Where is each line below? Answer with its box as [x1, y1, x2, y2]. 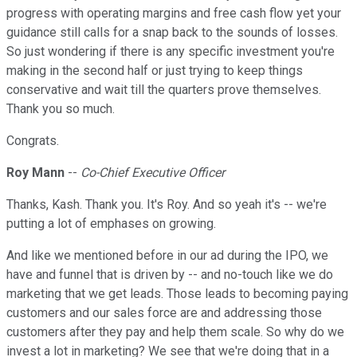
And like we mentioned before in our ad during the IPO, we [6, 248, 328, 264]
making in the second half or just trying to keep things [6, 63, 303, 79]
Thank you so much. [6, 101, 115, 117]
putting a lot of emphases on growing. [6, 216, 216, 232]
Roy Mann [6, 165, 65, 181]
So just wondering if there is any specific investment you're [6, 44, 335, 60]
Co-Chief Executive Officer [80, 165, 225, 181]
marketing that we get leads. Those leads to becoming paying [6, 286, 348, 302]
